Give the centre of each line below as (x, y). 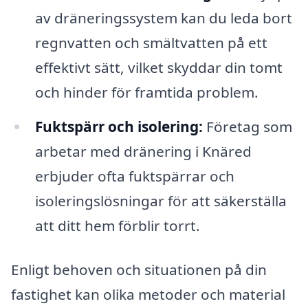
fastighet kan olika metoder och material (148, 294)
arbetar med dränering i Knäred (143, 151)
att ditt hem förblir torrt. (117, 225)
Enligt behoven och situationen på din (139, 269)
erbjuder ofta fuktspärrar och (134, 176)
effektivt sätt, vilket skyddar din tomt (158, 68)
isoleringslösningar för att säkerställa (161, 200)
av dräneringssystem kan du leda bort (163, 18)
